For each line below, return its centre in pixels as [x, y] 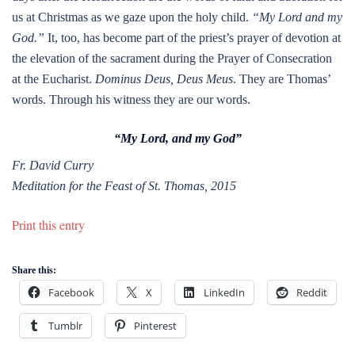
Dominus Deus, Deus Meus [164, 79]
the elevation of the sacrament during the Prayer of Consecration [172, 58]
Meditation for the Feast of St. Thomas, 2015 [124, 186]
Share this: [34, 271]
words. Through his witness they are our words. [131, 99]
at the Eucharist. [53, 79]
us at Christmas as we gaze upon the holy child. [132, 17]
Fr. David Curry [53, 165]
